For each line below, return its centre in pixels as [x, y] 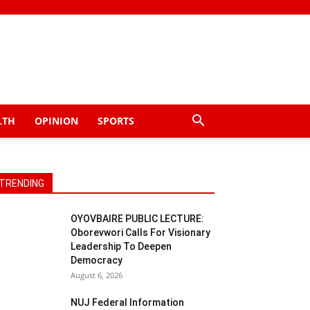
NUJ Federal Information [127, 302]
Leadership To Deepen [121, 246]
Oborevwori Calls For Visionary [140, 232]
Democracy [97, 260]
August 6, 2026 [97, 275]
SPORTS [116, 121]
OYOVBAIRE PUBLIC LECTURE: [137, 219]
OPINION [56, 121]
